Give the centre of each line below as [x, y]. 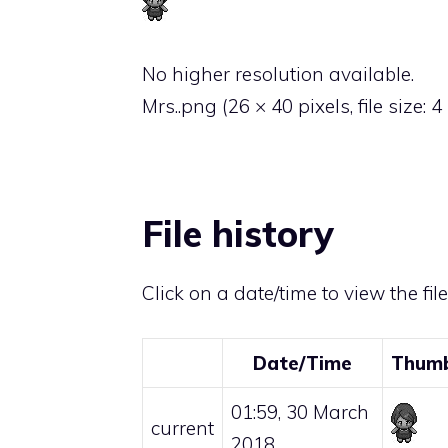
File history [238, 234]
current [182, 427]
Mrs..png [179, 106]
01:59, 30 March [300, 411]
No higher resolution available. [278, 74]
